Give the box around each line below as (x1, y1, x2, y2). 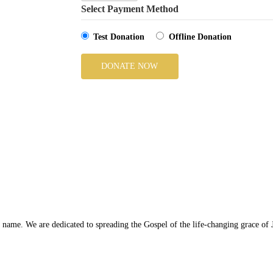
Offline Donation (168, 32, 232, 41)
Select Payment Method (80, 4, 179, 14)
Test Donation (93, 32, 145, 41)
